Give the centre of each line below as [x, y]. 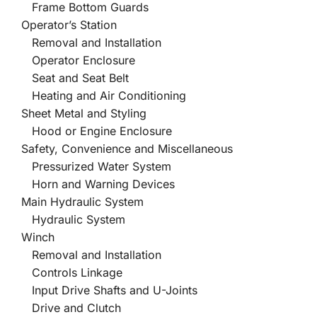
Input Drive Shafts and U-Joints [104, 290]
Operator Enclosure [73, 60]
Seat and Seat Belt [70, 77]
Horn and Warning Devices [93, 184]
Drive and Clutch [66, 307]
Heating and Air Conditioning [98, 95]
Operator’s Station [64, 24]
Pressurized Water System [91, 166]
